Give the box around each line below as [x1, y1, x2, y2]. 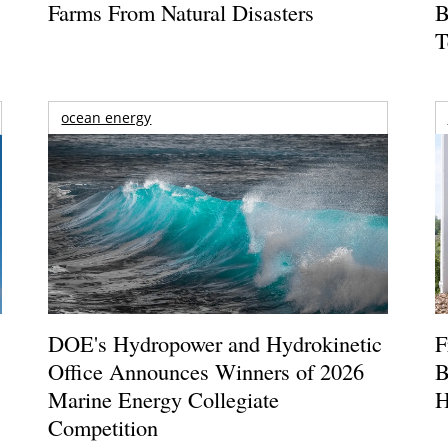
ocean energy [61, 107, 152, 127]
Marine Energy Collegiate [48, 383, 280, 414]
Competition [48, 411, 159, 442]
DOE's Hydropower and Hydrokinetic [48, 327, 383, 358]
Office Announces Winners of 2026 [48, 355, 365, 386]
